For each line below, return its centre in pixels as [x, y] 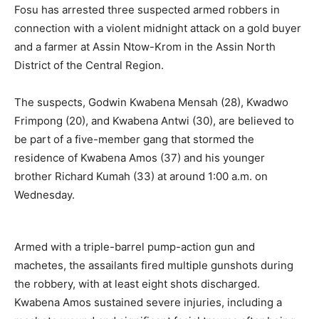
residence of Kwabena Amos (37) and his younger [140, 158]
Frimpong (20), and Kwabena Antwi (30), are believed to [154, 121]
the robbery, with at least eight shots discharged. [137, 284]
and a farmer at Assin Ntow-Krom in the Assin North [145, 47]
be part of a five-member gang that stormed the [134, 139]
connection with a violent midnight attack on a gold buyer [158, 28]
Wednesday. [45, 195]
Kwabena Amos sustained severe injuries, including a [148, 302]
